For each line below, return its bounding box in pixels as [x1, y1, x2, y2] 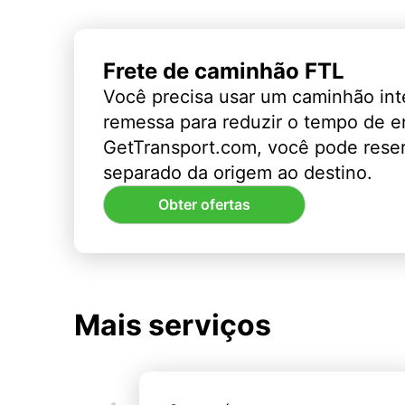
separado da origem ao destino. [103, 161, 372, 184]
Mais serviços [74, 307, 271, 344]
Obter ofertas [158, 195, 250, 214]
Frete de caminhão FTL [103, 57, 344, 84]
